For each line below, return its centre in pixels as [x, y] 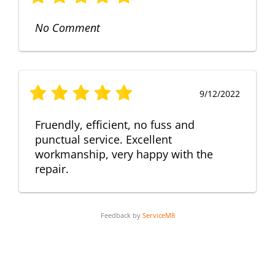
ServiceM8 [158, 215]
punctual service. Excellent [103, 139]
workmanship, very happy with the [124, 154]
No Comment [68, 27]
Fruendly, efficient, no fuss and [115, 124]
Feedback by [121, 215]
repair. [52, 168]
